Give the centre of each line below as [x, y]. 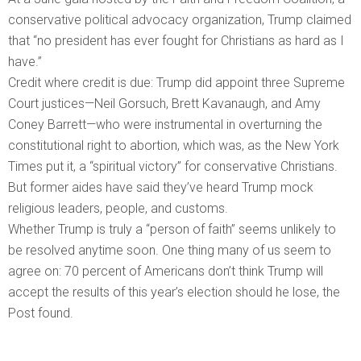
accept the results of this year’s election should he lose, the [174, 293]
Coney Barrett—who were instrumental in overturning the [165, 125]
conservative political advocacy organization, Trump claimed [180, 20]
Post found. [42, 313]
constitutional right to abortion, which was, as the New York [174, 146]
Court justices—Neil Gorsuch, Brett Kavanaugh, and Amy [164, 104]
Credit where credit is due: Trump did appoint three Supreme [176, 83]
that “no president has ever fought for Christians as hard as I [176, 41]
